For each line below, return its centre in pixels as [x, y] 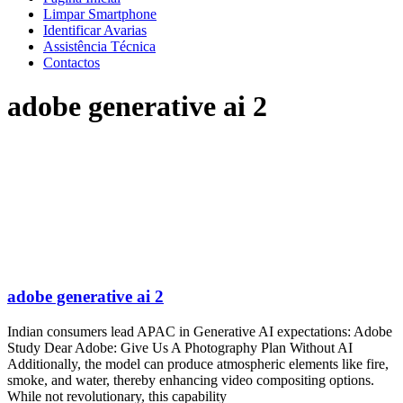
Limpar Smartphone [100, 14]
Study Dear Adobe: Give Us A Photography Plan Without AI [180, 347]
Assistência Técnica [99, 46]
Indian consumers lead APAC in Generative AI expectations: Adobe [200, 331]
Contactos [72, 63]
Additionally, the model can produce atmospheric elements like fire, [198, 363]
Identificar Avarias [95, 30]
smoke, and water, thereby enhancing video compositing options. [191, 380]
